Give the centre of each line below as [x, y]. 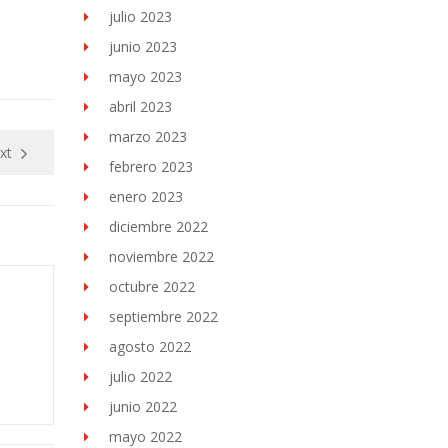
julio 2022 [140, 376]
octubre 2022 [151, 286]
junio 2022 [142, 406]
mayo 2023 [145, 76]
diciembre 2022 [158, 226]
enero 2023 [145, 196]
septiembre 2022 [163, 316]
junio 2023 [142, 46]
